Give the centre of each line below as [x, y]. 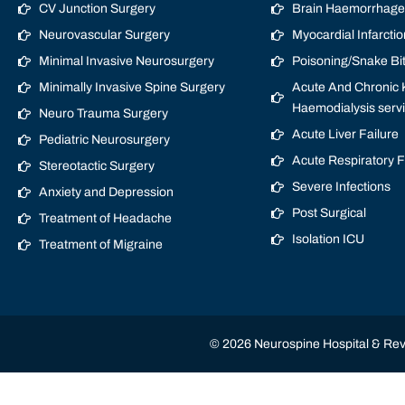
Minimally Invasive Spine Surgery [132, 87]
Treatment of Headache [105, 218]
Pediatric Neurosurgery [104, 140]
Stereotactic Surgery [96, 166]
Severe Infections [341, 187]
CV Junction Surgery [97, 9]
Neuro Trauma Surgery [103, 113]
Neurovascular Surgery [104, 35]
